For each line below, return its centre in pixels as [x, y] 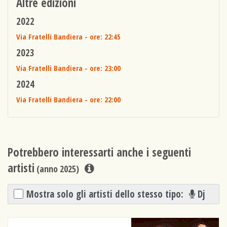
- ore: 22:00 [102, 100]
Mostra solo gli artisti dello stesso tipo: [106, 194]
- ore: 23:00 [102, 68]
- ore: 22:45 [102, 37]
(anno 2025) [57, 169]
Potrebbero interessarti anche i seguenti [99, 153]
